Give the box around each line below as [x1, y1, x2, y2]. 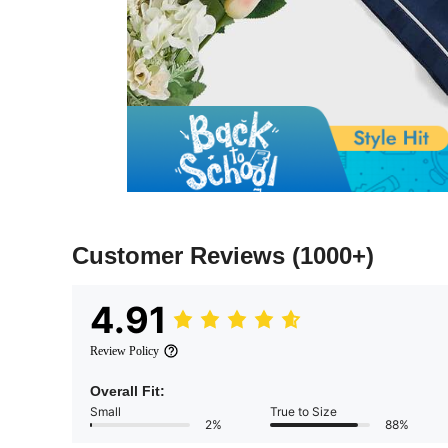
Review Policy [90, 344, 159, 359]
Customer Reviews [72, 242, 292, 270]
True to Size [270, 404, 337, 420]
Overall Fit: [90, 383, 165, 400]
